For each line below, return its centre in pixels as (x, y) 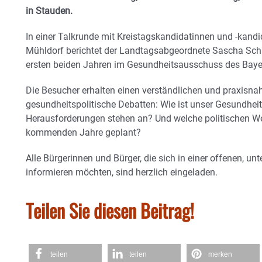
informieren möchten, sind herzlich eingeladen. (122, 172)
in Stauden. (49, 11)
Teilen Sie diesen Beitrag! (110, 210)
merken (220, 254)
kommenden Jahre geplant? (83, 132)
